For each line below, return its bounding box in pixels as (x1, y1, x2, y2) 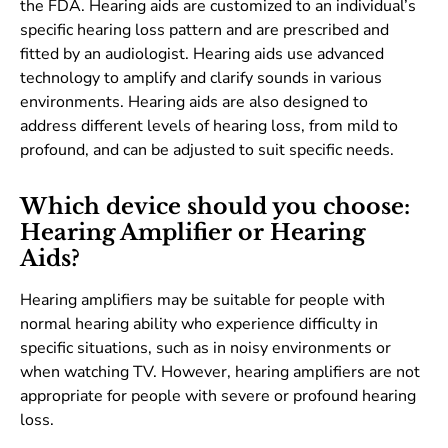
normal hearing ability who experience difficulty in (20, 313, 378, 336)
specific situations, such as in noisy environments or (20, 337, 391, 360)
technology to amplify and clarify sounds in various (20, 67, 382, 90)
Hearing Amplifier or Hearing (20, 219, 365, 247)
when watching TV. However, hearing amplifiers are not (20, 361, 420, 384)
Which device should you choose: (20, 193, 410, 221)
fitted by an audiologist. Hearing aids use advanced (20, 43, 384, 66)
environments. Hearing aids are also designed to (20, 91, 368, 114)
